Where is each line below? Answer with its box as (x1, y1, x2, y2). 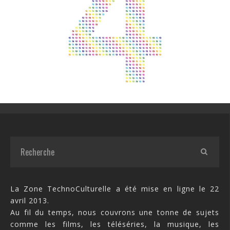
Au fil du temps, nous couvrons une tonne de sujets (10, 207, 219, 218)
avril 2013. (10, 196, 49, 206)
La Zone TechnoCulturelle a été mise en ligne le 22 (10, 184, 219, 194)
